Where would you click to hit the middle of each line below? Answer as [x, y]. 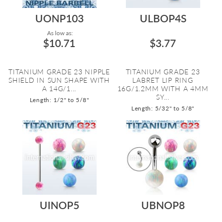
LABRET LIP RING [163, 80]
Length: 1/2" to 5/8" [59, 100]
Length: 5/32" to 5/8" [163, 108]
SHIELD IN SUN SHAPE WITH [59, 80]
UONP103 [59, 18]
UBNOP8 [163, 205]
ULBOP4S [163, 18]
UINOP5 [59, 205]
